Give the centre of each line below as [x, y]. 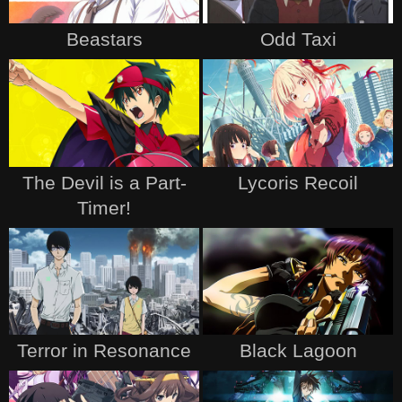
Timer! [104, 207]
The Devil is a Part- [104, 182]
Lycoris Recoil [298, 182]
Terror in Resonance [104, 350]
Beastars [104, 39]
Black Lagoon [298, 350]
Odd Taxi [298, 39]
